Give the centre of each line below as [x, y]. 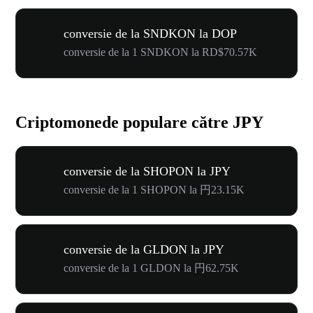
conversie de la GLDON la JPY [144, 249]
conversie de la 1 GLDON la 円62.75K [151, 268]
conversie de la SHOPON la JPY [147, 171]
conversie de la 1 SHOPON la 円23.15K [154, 189]
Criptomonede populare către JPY [139, 122]
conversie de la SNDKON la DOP [150, 33]
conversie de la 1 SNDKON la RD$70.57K [160, 52]
